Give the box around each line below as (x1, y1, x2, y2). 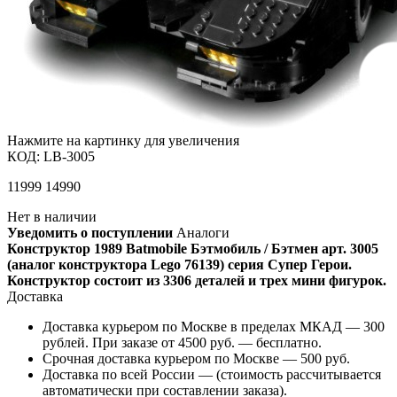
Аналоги (176, 224, 230, 240)
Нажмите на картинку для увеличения (7, 132, 239, 148)
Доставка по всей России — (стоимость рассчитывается (43, 366, 381, 382)
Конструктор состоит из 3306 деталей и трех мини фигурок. (7, 272, 386, 288)
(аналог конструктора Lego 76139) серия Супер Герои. (7, 256, 352, 272)
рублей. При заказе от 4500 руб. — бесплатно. (43, 334, 322, 350)
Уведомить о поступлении (7, 224, 176, 240)
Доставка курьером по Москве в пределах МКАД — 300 (43, 318, 385, 334)
